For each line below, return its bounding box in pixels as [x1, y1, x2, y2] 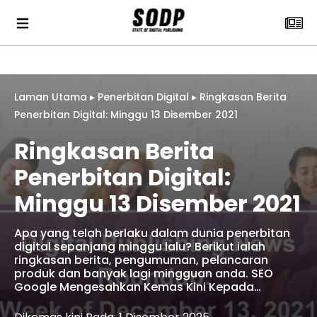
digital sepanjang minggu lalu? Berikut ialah [14, 238, 265, 255]
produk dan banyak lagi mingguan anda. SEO [14, 265, 273, 282]
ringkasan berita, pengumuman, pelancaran [14, 252, 268, 268]
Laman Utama [14, 90, 87, 104]
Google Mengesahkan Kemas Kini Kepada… [14, 279, 261, 295]
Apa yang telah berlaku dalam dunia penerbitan [14, 225, 290, 241]
